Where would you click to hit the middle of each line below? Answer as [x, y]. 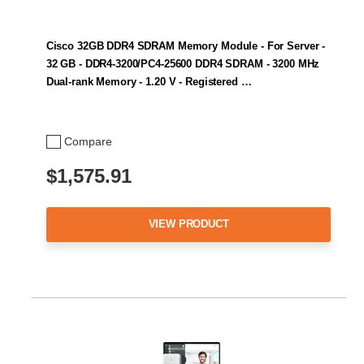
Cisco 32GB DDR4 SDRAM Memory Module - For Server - [186, 45]
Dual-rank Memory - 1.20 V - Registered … [149, 81]
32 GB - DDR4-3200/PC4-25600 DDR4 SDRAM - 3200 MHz [183, 63]
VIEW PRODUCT [188, 224]
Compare [88, 142]
